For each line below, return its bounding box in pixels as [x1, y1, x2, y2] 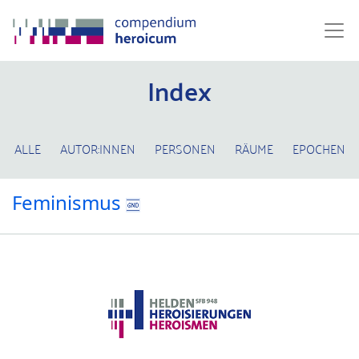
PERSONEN [154, 137, 216, 159]
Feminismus [12, 190, 126, 216]
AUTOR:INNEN [59, 137, 135, 159]
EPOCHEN [292, 137, 345, 159]
